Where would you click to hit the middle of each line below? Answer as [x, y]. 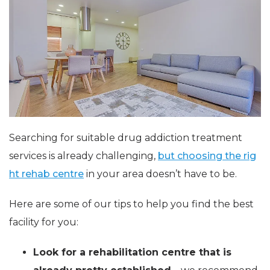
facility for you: [44, 222]
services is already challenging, [83, 156]
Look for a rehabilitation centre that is [132, 253]
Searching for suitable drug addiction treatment [126, 138]
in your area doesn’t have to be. [160, 174]
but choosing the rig [207, 156]
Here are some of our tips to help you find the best [131, 204]
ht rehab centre [46, 174]
